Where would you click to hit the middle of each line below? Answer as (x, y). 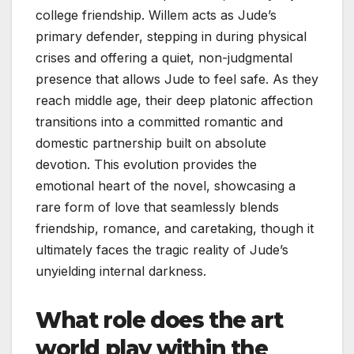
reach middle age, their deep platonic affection (174, 101)
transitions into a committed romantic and (159, 122)
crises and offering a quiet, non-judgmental (164, 58)
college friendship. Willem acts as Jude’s (156, 15)
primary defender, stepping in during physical (171, 37)
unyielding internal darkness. (121, 271)
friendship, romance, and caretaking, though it (175, 229)
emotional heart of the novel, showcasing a (166, 186)
